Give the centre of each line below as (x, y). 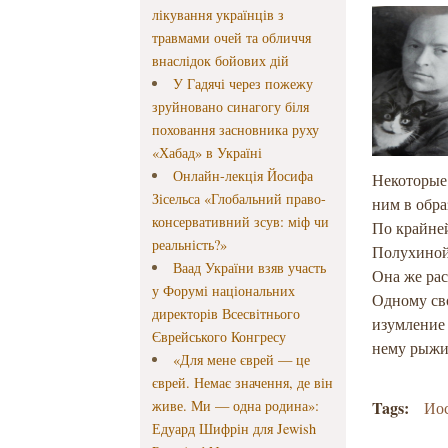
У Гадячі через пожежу (242, 84)
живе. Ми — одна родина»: (236, 406)
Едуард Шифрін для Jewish (234, 429)
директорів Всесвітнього (226, 314)
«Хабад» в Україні (207, 153)
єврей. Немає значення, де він (243, 383)
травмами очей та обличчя (232, 38)
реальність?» (190, 245)
